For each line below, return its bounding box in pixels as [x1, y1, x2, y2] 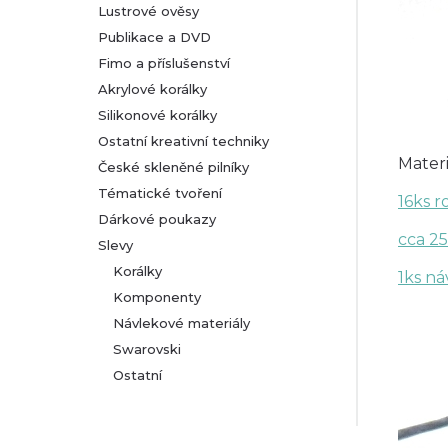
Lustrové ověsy [98, 3, 199, 19]
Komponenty [113, 289, 201, 305]
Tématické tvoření [98, 185, 222, 201]
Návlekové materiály [113, 315, 250, 331]
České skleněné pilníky [98, 159, 249, 175]
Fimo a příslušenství [98, 55, 230, 71]
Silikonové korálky [98, 107, 217, 123]
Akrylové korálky [98, 81, 207, 97]
